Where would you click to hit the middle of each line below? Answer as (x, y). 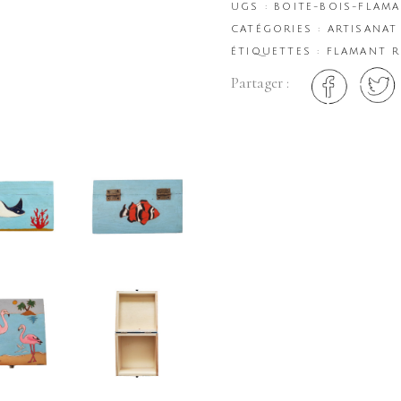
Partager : (260, 83)
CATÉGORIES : (279, 30)
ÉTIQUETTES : (279, 52)
